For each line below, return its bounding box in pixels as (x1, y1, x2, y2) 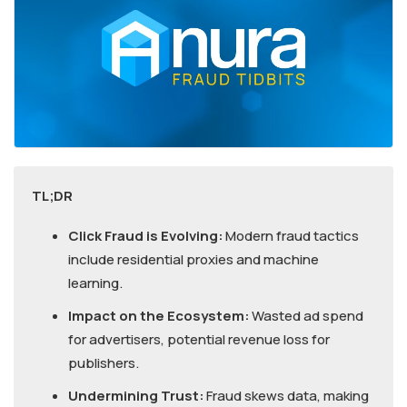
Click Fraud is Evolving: (68, 226, 223, 246)
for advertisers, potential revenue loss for (68, 330, 330, 350)
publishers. (68, 353, 139, 373)
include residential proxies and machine (68, 250, 319, 270)
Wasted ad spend (250, 306, 363, 326)
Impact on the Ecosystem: (68, 306, 250, 326)
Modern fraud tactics (223, 226, 359, 246)
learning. (68, 273, 123, 293)
